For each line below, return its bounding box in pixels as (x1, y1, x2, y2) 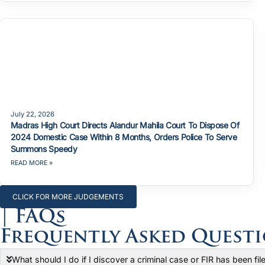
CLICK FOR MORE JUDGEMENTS (12, 192, 124, 201)
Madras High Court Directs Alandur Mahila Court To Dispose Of (10, 119, 240, 130)
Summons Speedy (10, 143, 77, 154)
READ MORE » (10, 159, 53, 167)
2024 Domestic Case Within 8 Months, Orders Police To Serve (10, 131, 237, 142)
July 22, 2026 (10, 109, 54, 118)
